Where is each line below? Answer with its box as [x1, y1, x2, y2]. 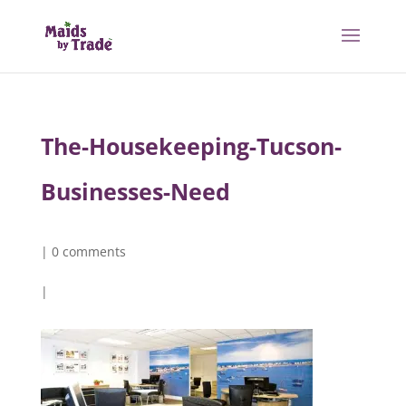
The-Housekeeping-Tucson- [40, 130, 342, 161]
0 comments [51, 243, 126, 260]
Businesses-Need [40, 176, 230, 207]
